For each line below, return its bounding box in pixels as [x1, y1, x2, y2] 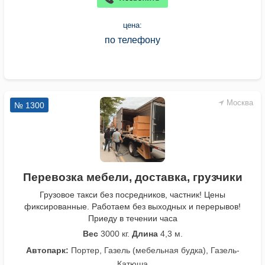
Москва [227, 98, 253, 108]
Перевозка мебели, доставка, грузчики [22, 171, 243, 184]
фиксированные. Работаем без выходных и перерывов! [24, 202, 241, 212]
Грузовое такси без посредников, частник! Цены [40, 190, 225, 200]
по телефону [105, 35, 160, 46]
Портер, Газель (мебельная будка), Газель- [68, 245, 240, 256]
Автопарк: [25, 245, 69, 256]
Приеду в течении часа [88, 214, 177, 224]
